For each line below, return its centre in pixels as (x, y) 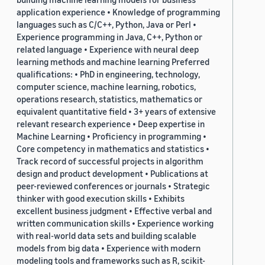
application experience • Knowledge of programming (118, 12)
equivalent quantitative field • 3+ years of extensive (116, 112)
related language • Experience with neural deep (108, 49)
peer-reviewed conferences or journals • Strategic (113, 186)
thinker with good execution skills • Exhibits (101, 198)
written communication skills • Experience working (115, 223)
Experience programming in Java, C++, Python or (109, 37)
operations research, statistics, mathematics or (109, 99)
